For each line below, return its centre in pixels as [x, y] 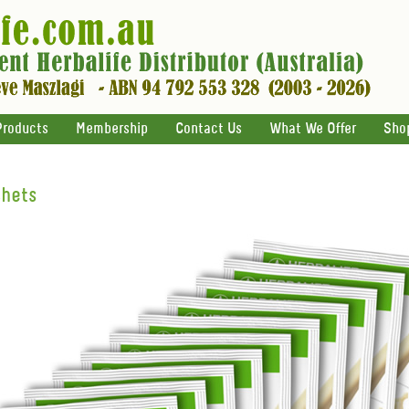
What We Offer [313, 129]
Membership [112, 129]
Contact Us [209, 129]
